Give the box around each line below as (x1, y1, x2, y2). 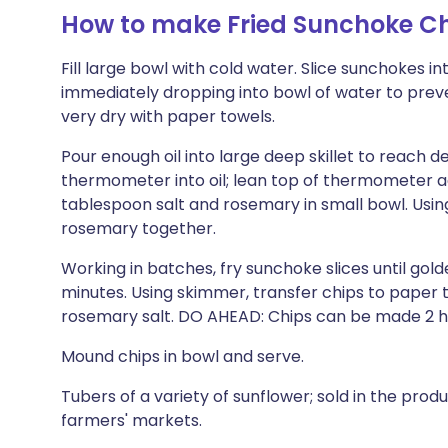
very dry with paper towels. (61, 105, 275, 128)
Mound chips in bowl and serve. (61, 345, 304, 368)
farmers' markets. (61, 409, 202, 432)
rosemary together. (61, 217, 216, 240)
